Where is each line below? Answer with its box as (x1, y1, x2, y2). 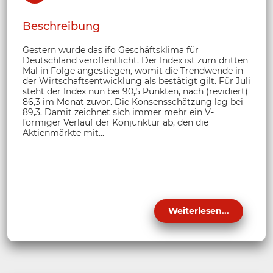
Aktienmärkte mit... (23, 127, 104, 138)
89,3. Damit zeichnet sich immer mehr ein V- (23, 106, 214, 118)
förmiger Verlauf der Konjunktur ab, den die (23, 116, 208, 128)
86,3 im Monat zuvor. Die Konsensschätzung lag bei (23, 96, 243, 107)
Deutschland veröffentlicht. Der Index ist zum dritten (23, 54, 248, 66)
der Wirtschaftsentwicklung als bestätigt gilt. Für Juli (23, 75, 250, 87)
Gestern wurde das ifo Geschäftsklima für (23, 44, 199, 55)
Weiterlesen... (168, 205, 229, 216)
